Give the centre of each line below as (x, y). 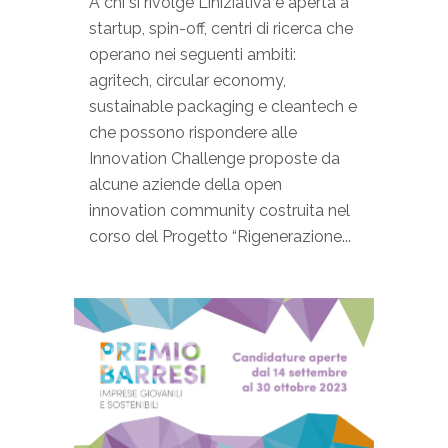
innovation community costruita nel (219, 211)
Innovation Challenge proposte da (214, 159)
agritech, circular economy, (187, 81)
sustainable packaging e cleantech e (223, 107)
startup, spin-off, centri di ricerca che (221, 29)
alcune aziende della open (185, 185)
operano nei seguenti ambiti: (192, 55)
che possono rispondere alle (193, 133)
